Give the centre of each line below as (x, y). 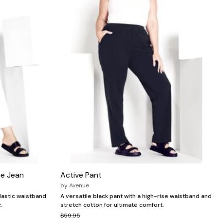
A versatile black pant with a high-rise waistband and (136, 196)
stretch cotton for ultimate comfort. (112, 205)
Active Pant (81, 175)
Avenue (79, 186)
